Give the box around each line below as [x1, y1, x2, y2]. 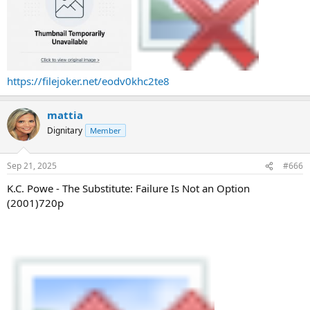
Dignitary [47, 124, 82, 136]
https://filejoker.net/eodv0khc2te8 [7, 73, 170, 88]
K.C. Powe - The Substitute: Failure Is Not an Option [7, 181, 250, 195]
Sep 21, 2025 [7, 160, 57, 172]
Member [90, 125, 121, 136]
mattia [47, 107, 83, 122]
